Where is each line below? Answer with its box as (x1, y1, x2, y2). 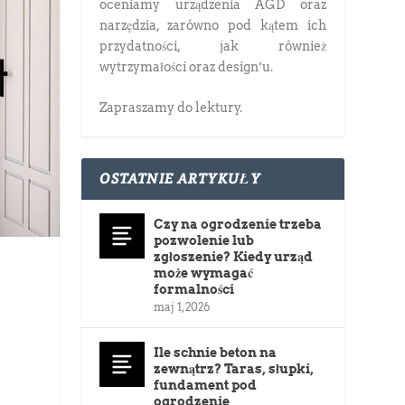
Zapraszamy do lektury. (99, 100, 243, 116)
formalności (154, 282, 235, 297)
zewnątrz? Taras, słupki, (154, 362, 315, 377)
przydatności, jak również (99, 38, 326, 53)
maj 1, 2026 (154, 300, 211, 315)
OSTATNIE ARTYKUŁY (99, 169, 261, 189)
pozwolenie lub (154, 233, 255, 249)
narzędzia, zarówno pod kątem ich (99, 17, 326, 33)
